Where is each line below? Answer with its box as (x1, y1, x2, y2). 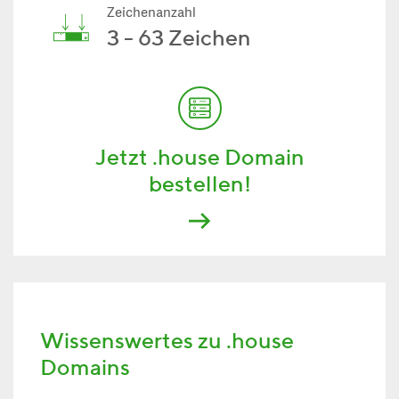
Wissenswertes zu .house (40, 327, 294, 354)
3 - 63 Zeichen (107, 24, 251, 51)
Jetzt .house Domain (94, 143, 305, 170)
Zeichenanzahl (107, 5, 196, 22)
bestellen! (148, 170, 251, 197)
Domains (40, 354, 130, 380)
